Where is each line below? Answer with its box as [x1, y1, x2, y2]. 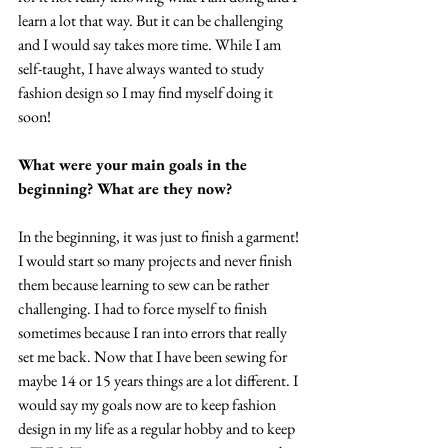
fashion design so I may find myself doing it [18, 81, 276, 103]
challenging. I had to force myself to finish [18, 297, 270, 319]
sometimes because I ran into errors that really [18, 321, 290, 343]
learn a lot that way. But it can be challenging [18, 9, 286, 31]
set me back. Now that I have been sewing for [18, 345, 290, 367]
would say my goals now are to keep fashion [18, 393, 279, 415]
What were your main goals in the [18, 153, 251, 175]
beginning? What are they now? [18, 177, 232, 199]
